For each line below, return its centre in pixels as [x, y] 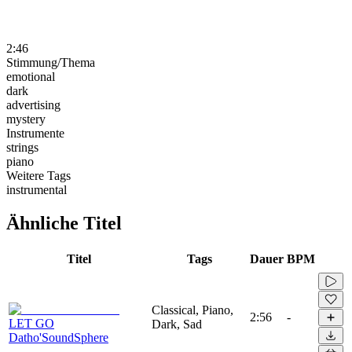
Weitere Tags [38, 175]
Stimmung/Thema [51, 62]
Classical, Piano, [192, 310]
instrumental [37, 189]
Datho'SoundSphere [59, 337]
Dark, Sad [177, 324]
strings [22, 147]
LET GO [31, 323]
